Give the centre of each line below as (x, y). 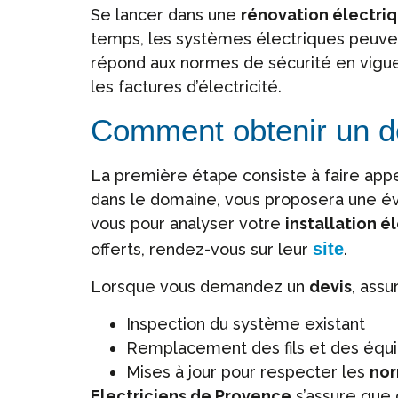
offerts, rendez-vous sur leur (202, 249)
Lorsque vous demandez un (200, 287)
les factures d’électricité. (186, 87)
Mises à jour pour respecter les (248, 371)
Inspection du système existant (246, 323)
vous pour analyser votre (188, 223)
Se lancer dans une (166, 15)
